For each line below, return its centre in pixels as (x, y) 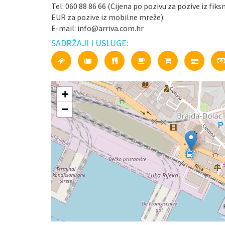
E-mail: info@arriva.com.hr (97, 28)
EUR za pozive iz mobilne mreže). (108, 17)
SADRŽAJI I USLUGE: (90, 43)
